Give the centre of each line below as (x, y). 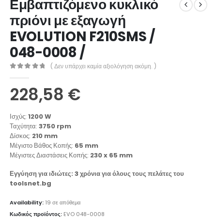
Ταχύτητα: (24, 126)
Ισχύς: (19, 116)
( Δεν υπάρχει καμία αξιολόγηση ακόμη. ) (104, 66)
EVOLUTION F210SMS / (83, 36)
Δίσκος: (21, 136)
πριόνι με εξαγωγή (68, 20)
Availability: (27, 202)
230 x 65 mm (111, 155)
